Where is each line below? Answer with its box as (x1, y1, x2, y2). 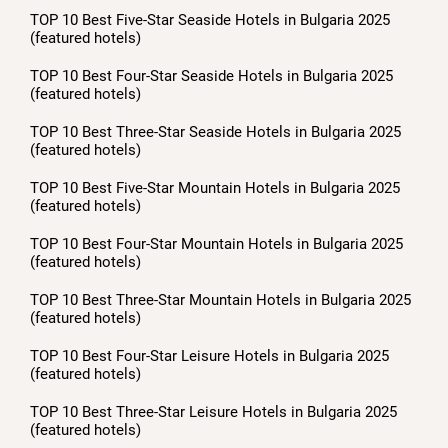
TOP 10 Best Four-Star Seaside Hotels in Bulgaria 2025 (30, 66, 393, 85)
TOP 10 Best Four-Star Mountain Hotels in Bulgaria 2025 (30, 234, 403, 253)
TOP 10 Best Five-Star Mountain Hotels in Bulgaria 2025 (30, 178, 400, 197)
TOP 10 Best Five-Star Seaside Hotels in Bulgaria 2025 (30, 10, 390, 29)
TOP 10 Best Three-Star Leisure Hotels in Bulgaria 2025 (30, 402, 397, 421)
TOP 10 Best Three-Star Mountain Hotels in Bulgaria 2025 (30, 290, 411, 309)
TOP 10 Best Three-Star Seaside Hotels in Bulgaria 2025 (30, 122, 401, 141)
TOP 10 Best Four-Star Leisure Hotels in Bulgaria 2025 (30, 346, 389, 365)
